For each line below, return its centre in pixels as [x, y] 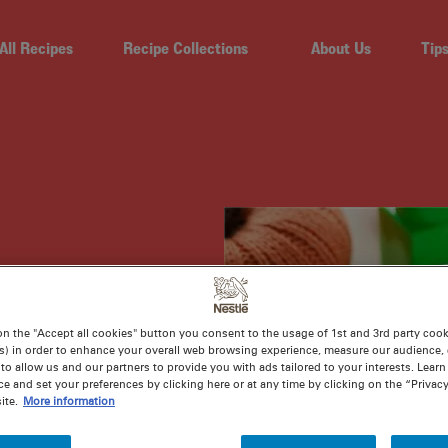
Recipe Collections [185, 48]
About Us [341, 48]
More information [69, 401]
